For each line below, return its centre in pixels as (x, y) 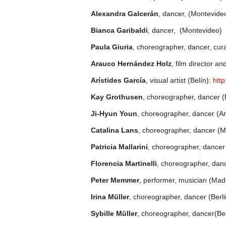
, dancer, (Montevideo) (185, 30)
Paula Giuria (112, 47)
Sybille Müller (114, 213)
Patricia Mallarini (119, 147)
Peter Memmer (115, 180)
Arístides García (118, 80)
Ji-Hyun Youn (114, 114)
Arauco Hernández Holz (131, 64)
